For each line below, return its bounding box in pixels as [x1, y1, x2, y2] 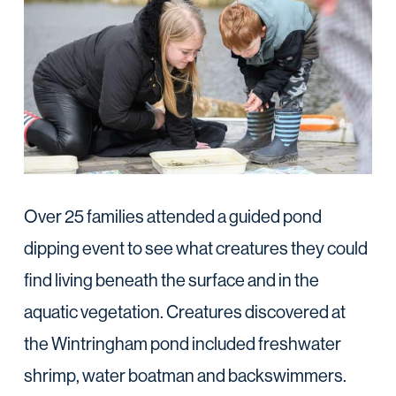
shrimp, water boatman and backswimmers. [23, 364, 346, 387]
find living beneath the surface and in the [23, 269, 319, 292]
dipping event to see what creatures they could [23, 237, 368, 260]
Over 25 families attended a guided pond [23, 205, 322, 228]
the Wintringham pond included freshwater [23, 332, 341, 355]
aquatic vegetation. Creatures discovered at [23, 301, 346, 324]
